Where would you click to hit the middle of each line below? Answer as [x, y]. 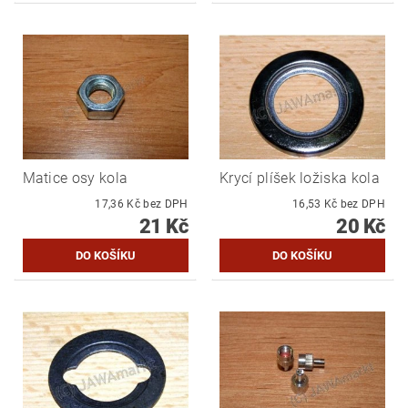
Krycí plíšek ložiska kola [300, 178]
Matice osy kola [75, 178]
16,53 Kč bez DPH [362, 204]
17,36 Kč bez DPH [166, 204]
